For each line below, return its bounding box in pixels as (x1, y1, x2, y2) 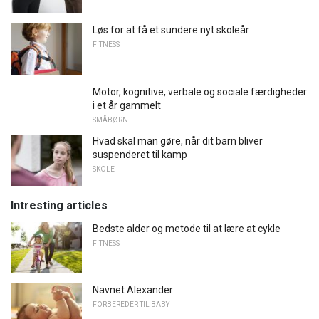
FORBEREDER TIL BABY (93, 300, 169, 309)
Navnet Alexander (93, 284, 173, 296)
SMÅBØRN (93, 115, 128, 124)
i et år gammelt (93, 99, 161, 111)
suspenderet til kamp (93, 148, 187, 160)
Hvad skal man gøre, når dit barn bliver (93, 135, 263, 147)
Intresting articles (11, 198, 108, 212)
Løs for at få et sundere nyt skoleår (93, 24, 249, 36)
